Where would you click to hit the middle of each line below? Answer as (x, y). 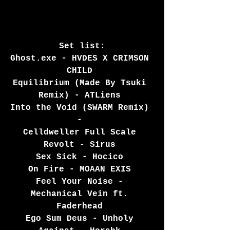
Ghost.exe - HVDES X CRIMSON (82, 59)
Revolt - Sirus (82, 145)
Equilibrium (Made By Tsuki (82, 83)
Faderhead (82, 207)
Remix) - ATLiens (82, 96)
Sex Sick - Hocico (82, 157)
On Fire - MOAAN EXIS (82, 170)
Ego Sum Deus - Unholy (82, 219)
